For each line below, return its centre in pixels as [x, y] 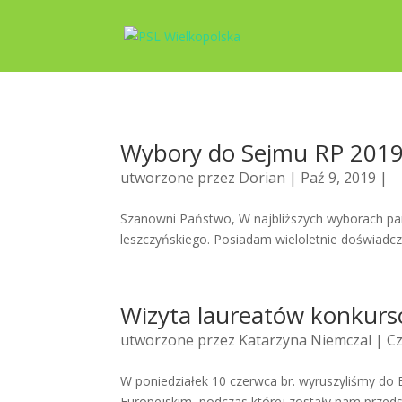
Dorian [262, 178]
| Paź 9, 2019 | [337, 178]
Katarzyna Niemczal [306, 340]
